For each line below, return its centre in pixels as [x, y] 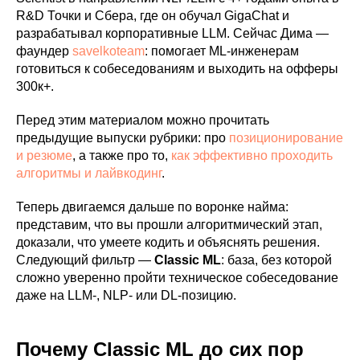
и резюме [44, 155]
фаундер [44, 51]
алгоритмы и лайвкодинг [89, 173]
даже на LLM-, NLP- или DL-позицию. [126, 295]
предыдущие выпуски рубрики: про [123, 137]
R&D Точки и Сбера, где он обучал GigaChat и [153, 15]
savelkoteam [108, 51]
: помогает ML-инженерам [222, 51]
